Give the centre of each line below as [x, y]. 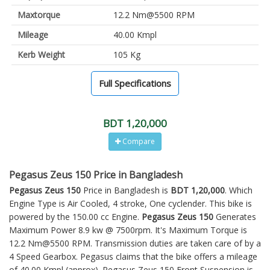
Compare [138, 141]
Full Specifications [135, 83]
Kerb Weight [41, 54]
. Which [239, 190]
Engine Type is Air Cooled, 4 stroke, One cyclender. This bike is [130, 203]
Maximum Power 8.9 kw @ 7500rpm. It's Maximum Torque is [128, 230]
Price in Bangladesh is [126, 190]
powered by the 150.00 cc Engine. [75, 216]
